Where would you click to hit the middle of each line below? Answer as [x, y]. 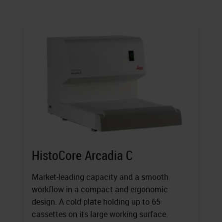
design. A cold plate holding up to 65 [96, 202]
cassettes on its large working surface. [100, 214]
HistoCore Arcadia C [82, 156]
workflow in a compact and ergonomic [100, 190]
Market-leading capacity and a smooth [100, 177]
